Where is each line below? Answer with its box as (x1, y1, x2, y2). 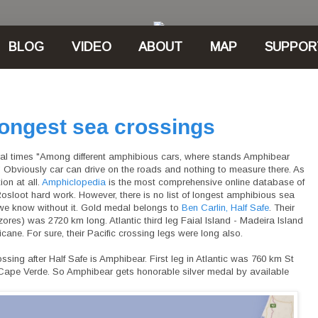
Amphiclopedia (42, 176, 106, 187)
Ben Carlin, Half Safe (182, 202, 269, 213)
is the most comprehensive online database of (106, 176, 305, 187)
